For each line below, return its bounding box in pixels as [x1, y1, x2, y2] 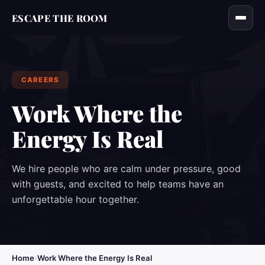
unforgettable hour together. [12, 193, 139, 205]
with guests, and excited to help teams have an [12, 178, 224, 190]
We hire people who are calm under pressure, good [12, 163, 241, 174]
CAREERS [21, 76, 60, 84]
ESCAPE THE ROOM [12, 11, 108, 24]
